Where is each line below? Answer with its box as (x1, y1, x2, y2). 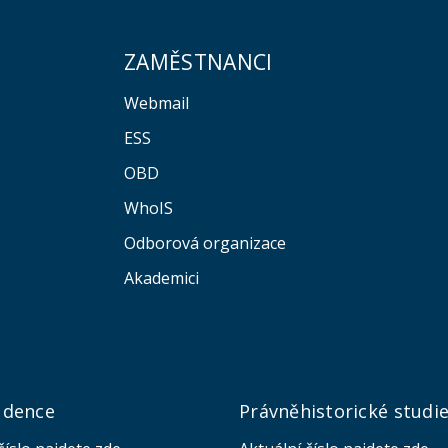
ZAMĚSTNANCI (123, 47, 273, 76)
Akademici (123, 267, 199, 290)
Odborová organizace (123, 232, 286, 255)
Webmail (123, 92, 189, 115)
